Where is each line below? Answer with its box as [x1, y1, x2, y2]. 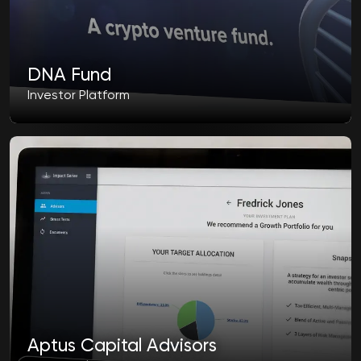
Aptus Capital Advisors [27, 337, 218, 355]
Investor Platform [27, 89, 131, 102]
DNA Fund [27, 66, 112, 85]
